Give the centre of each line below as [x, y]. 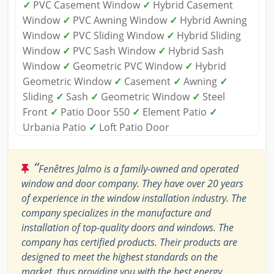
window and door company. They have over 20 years [132, 183]
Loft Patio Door [133, 127]
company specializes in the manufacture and [116, 213]
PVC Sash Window [114, 50]
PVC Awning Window [120, 20]
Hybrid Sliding [208, 35]
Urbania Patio [56, 127]
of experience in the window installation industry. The [134, 198]
